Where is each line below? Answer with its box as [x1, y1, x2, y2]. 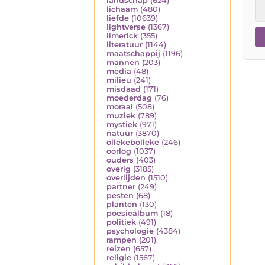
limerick [106, 31, 138, 41]
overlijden [106, 173, 146, 183]
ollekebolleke [106, 138, 159, 147]
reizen [106, 244, 131, 254]
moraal [106, 102, 133, 112]
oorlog [106, 147, 131, 156]
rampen [106, 235, 137, 245]
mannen [106, 58, 140, 67]
